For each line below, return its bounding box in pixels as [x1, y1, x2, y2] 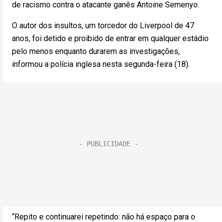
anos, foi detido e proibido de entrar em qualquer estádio [12, 34, 209, 43]
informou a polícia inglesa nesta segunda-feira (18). [12, 59, 190, 69]
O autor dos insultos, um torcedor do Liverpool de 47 [12, 21, 194, 30]
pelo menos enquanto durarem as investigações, [12, 47, 180, 56]
